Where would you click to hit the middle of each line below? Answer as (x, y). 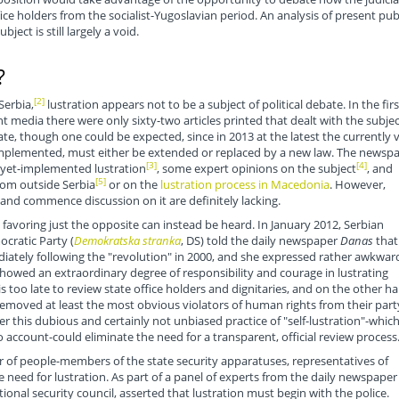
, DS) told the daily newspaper (260, 241)
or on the (133, 185)
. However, (357, 185)
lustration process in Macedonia (244, 185)
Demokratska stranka (127, 241)
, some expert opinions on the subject (256, 169)
